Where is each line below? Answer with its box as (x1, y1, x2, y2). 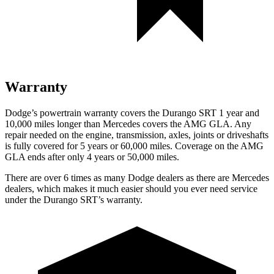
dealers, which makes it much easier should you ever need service (5, 183, 257, 194)
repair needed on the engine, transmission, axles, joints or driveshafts (5, 129, 268, 140)
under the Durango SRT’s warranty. (5, 194, 143, 205)
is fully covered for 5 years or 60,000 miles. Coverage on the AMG (5, 140, 264, 151)
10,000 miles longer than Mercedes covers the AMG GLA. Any (5, 118, 251, 129)
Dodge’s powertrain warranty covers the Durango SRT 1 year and (5, 107, 259, 118)
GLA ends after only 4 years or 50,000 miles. (5, 151, 179, 162)
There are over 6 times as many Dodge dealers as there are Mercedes (5, 172, 269, 183)
